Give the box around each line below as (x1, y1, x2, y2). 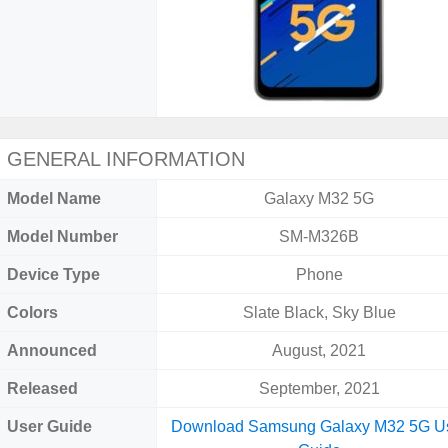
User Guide (7, 418, 92, 435)
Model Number (7, 228, 118, 245)
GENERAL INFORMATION (7, 148, 245, 170)
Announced (7, 342, 97, 359)
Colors (7, 304, 58, 321)
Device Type (7, 266, 100, 283)
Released (7, 380, 78, 397)
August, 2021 (272, 342, 367, 359)
